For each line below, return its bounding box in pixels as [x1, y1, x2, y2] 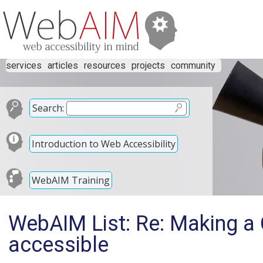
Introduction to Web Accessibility [32, 137, 176, 150]
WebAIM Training [32, 173, 110, 187]
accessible [8, 232, 109, 257]
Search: [32, 102, 64, 114]
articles [48, 60, 78, 71]
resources [84, 60, 126, 71]
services [6, 60, 42, 71]
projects [131, 60, 165, 71]
